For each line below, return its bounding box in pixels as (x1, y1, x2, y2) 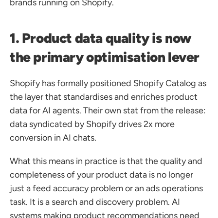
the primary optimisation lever (10, 49, 200, 65)
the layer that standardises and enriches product (10, 91, 198, 102)
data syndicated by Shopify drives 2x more (10, 119, 175, 129)
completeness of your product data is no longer (10, 169, 193, 180)
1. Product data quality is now (10, 30, 192, 46)
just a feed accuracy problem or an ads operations (10, 183, 203, 194)
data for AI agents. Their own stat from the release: (10, 105, 206, 116)
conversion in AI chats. (10, 132, 96, 143)
